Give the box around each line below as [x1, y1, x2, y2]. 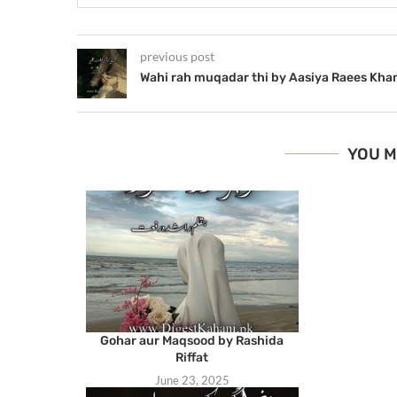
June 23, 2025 [154, 372, 230, 387]
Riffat [175, 349, 209, 365]
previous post [140, 48, 214, 64]
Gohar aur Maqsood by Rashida [100, 332, 284, 348]
